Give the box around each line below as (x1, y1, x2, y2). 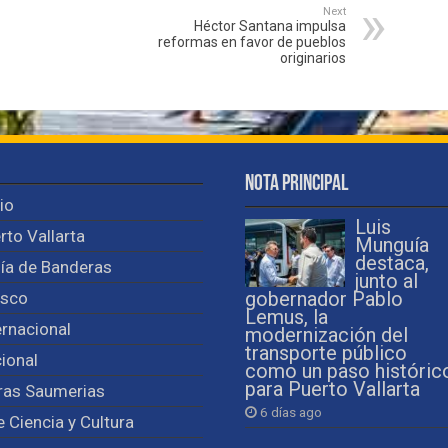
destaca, (354, 251, 429, 275)
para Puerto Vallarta (244, 377, 420, 401)
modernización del (244, 323, 408, 347)
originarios (279, 49, 346, 66)
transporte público (244, 341, 407, 365)
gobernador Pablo (244, 287, 403, 311)
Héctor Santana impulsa (193, 17, 346, 34)
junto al (354, 269, 418, 293)
